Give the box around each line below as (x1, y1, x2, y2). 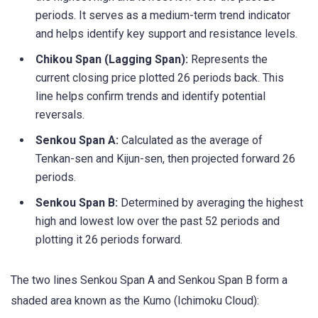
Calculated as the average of (119, 133, 263, 148)
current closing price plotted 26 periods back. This (35, 71, 284, 85)
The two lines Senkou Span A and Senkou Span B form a (11, 273, 287, 287)
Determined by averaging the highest (118, 196, 303, 210)
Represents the (188, 53, 268, 67)
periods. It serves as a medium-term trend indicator (35, 9, 290, 23)
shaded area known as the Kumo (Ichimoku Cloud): (11, 293, 259, 307)
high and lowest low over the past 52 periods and (35, 214, 280, 229)
